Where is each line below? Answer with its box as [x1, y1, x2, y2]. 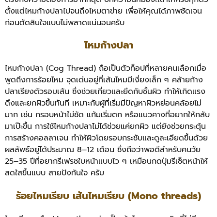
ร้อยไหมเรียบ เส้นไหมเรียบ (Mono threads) [16, 188, 201, 203]
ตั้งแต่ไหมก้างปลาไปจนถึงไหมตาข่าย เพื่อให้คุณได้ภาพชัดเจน [5, 5, 202, 17]
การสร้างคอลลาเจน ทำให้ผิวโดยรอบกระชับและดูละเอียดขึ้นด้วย [5, 132, 208, 144]
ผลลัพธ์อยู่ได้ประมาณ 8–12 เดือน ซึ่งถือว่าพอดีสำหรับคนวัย [5, 144, 201, 156]
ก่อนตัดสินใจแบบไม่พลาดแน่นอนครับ [5, 17, 124, 29]
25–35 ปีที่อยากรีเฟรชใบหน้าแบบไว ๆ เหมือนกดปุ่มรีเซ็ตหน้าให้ [5, 155, 208, 168]
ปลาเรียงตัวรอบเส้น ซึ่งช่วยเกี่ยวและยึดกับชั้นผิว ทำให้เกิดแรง [5, 86, 205, 98]
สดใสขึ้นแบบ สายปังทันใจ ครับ [5, 167, 104, 179]
